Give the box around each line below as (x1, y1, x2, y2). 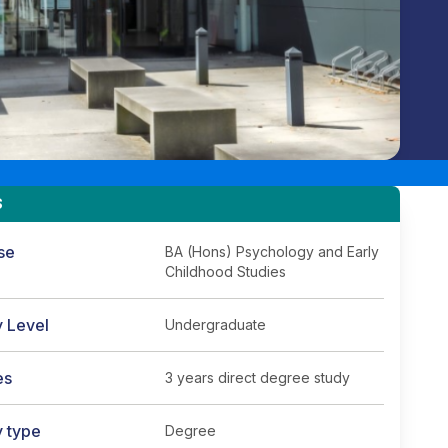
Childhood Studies (165, 263, 286, 280)
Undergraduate (165, 316, 266, 333)
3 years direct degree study (165, 369, 350, 386)
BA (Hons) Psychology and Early (165, 243, 379, 260)
